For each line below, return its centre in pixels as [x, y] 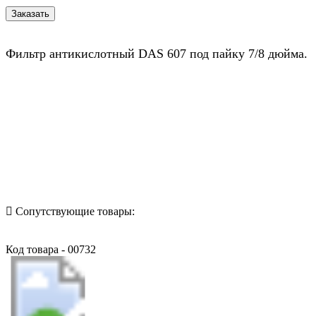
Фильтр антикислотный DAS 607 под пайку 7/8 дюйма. [157, 53]
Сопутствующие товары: [74, 211]
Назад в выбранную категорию [89, 160]
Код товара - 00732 [51, 249]
